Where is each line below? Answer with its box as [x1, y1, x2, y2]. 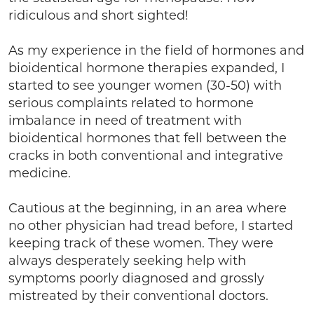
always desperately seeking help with [8, 253, 246, 268]
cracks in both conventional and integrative [8, 148, 283, 163]
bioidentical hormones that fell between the [8, 130, 287, 146]
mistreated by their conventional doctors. [8, 288, 268, 303]
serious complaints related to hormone [8, 95, 254, 111]
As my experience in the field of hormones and [8, 43, 304, 58]
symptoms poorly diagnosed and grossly [8, 271, 264, 286]
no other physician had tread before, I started [8, 218, 293, 233]
